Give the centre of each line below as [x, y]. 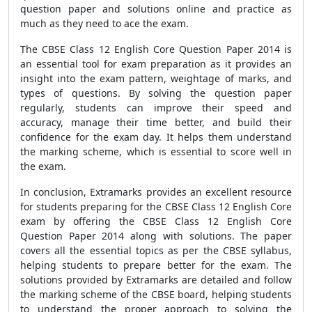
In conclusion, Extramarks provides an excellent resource [156, 192]
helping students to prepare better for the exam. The [156, 265]
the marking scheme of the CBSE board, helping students [156, 294]
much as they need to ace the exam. [104, 23]
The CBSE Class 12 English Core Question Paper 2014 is [156, 49]
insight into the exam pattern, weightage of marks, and [156, 78]
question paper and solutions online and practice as [156, 9]
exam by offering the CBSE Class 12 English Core [156, 221]
